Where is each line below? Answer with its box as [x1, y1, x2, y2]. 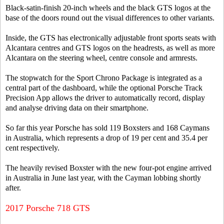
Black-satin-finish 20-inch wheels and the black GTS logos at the [5, 3, 210, 12]
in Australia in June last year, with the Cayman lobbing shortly [5, 173, 201, 182]
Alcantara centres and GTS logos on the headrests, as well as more [5, 43, 215, 52]
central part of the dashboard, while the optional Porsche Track [5, 83, 202, 92]
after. [5, 183, 21, 192]
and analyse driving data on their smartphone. [5, 103, 148, 112]
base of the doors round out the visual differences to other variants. [5, 13, 214, 22]
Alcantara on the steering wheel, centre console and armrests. [5, 53, 197, 62]
